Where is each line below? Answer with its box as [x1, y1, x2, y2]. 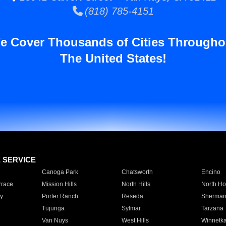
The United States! [60, 51, 166, 65]
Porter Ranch [41, 193, 78, 200]
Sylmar [121, 205, 141, 212]
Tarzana [201, 205, 223, 212]
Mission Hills [41, 181, 77, 188]
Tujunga [41, 205, 65, 212]
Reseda [121, 193, 143, 200]
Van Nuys [41, 217, 68, 224]
